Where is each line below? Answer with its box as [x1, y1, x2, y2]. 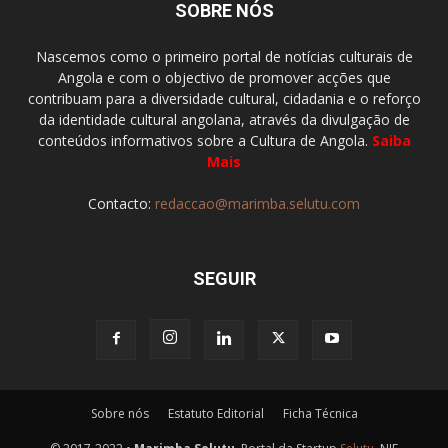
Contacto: [88, 194, 155, 213]
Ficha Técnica [282, 405, 358, 422]
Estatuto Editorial [167, 405, 264, 422]
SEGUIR [192, 268, 256, 289]
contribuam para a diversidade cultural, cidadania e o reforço [27, 89, 421, 108]
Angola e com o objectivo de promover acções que [57, 68, 391, 87]
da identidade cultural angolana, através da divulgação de [38, 110, 410, 129]
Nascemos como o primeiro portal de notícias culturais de [35, 47, 413, 66]
